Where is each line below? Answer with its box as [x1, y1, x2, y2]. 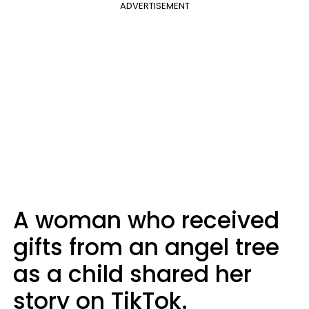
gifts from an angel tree [13, 231, 279, 263]
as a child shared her [13, 258, 252, 290]
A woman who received [13, 204, 279, 237]
